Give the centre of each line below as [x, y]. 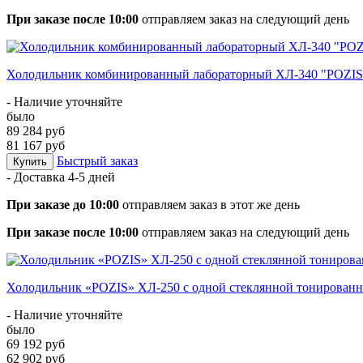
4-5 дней [92, 177]
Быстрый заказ [97, 160]
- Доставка [37, 177]
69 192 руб [36, 344]
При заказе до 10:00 [63, 204]
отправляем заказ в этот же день [209, 204]
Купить [30, 161]
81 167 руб [36, 145]
